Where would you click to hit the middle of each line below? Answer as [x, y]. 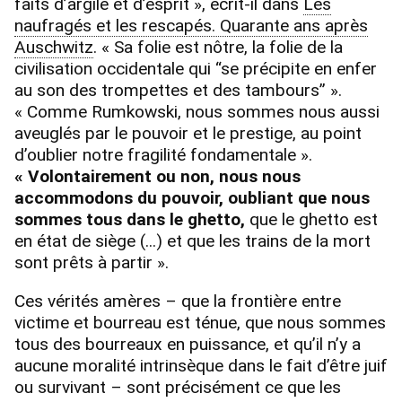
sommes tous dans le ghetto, [130, 220]
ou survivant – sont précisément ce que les [178, 388]
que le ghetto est [311, 220]
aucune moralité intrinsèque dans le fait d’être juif [201, 366]
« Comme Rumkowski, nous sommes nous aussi [197, 112]
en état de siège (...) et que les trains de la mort [192, 241]
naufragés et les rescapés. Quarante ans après [191, 26]
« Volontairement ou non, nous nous [157, 177]
